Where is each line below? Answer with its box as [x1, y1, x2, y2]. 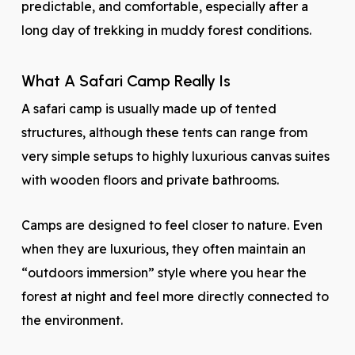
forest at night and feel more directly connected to [21, 288, 329, 304]
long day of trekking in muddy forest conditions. [21, 22, 311, 38]
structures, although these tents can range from [21, 124, 307, 140]
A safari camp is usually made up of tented [21, 101, 277, 116]
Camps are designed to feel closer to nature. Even [21, 217, 323, 233]
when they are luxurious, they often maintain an [21, 241, 306, 257]
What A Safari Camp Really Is [21, 71, 231, 90]
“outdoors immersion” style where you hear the [21, 265, 307, 281]
